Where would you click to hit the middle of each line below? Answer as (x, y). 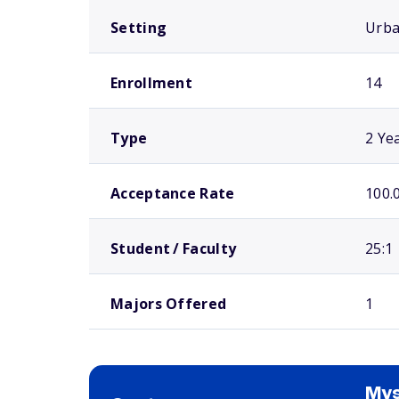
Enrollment (151, 83)
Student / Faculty (174, 248)
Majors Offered (169, 304)
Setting (139, 28)
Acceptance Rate (173, 193)
